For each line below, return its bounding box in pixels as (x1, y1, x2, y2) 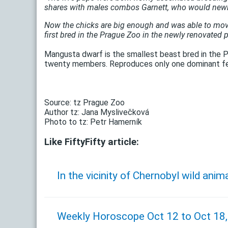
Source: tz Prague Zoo (44, 97, 125, 107)
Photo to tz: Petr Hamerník (44, 117, 142, 127)
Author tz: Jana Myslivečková (44, 107, 149, 117)
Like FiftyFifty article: (44, 136, 139, 148)
